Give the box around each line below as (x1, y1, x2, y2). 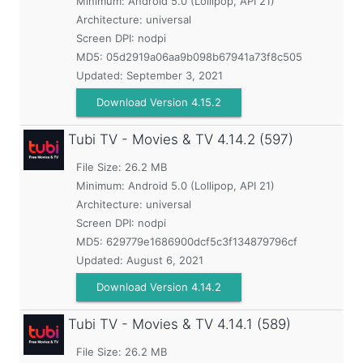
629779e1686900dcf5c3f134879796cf (106, 235, 297, 248)
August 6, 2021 (126, 254, 203, 267)
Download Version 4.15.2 (96, 96, 221, 109)
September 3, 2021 (126, 69, 223, 82)
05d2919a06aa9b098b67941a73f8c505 (106, 50, 302, 63)
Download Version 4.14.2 (96, 280, 221, 293)
